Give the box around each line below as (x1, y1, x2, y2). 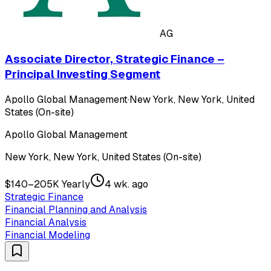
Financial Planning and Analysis (5, 203, 147, 216)
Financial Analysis (5, 215, 87, 229)
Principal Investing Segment (5, 66, 160, 82)
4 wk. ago (105, 177, 148, 191)
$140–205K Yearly (5, 177, 90, 191)
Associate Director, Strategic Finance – (5, 51, 224, 67)
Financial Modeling (5, 228, 90, 241)
